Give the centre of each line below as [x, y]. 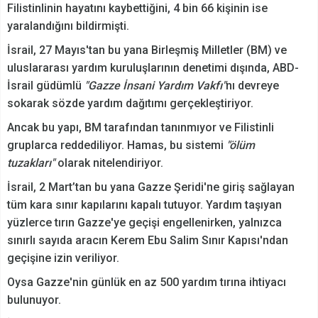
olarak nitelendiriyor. [109, 163]
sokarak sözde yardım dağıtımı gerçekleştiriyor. [130, 104]
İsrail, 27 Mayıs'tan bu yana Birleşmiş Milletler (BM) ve [147, 50]
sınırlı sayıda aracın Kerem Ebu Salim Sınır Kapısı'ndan [148, 241]
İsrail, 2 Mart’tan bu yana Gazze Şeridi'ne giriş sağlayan [151, 187]
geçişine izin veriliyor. [63, 258]
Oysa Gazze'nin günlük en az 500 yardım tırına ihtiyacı [147, 283]
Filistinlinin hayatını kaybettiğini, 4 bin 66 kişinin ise [137, 9]
